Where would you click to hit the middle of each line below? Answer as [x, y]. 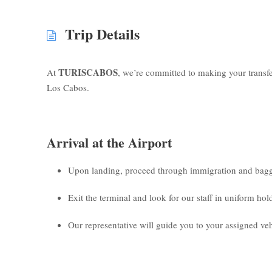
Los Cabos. [68, 87]
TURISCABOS [88, 72]
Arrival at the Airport [109, 142]
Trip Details [102, 33]
